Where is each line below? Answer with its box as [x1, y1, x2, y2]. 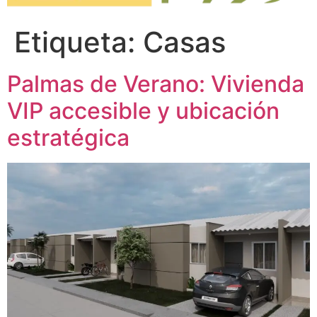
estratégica [7, 123, 129, 151]
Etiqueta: [14, 24, 143, 59]
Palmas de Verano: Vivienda [7, 69, 304, 98]
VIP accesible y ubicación [7, 96, 279, 125]
